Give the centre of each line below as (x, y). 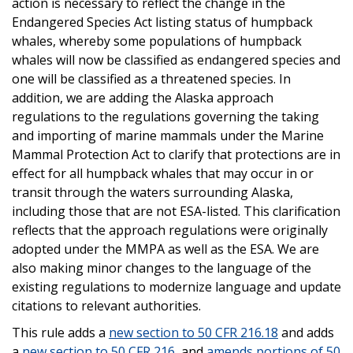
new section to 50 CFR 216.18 (193, 332)
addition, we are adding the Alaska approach (143, 97)
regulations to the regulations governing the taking (165, 116)
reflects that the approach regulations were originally (170, 230)
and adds (306, 332)
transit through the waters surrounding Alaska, (152, 192)
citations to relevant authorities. (106, 305)
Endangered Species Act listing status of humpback (162, 22)
